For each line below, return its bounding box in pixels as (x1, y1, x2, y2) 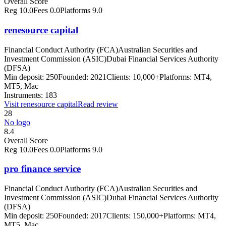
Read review (78, 99, 118, 108)
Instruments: (4, 90, 43, 99)
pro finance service (4, 163, 81, 175)
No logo (4, 118, 30, 127)
